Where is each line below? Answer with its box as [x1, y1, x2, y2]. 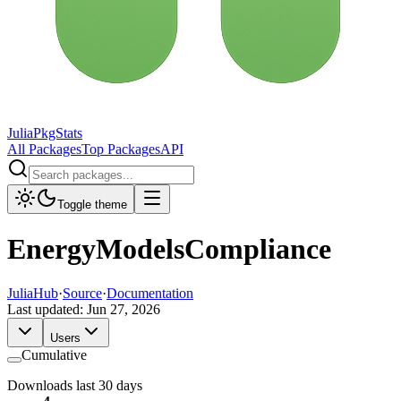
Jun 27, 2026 [87, 301, 160, 317]
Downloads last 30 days [7, 377, 142, 393]
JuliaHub [7, 285, 58, 301]
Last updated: [7, 301, 87, 317]
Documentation [107, 285, 193, 301]
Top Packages [81, 141, 160, 157]
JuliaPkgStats [7, 125, 82, 141]
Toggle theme [57, 198, 127, 211]
